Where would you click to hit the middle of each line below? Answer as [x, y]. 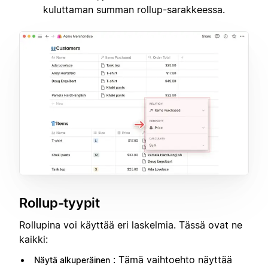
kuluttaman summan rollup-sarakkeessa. [134, 10]
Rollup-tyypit [60, 203]
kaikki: [33, 239]
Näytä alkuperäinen [72, 260]
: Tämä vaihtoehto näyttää [173, 259]
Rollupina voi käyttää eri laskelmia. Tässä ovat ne [131, 225]
